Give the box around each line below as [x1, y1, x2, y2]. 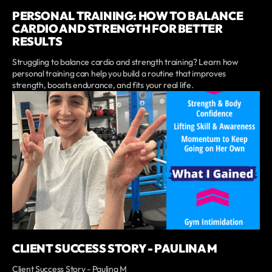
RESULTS [12, 34, 63, 49]
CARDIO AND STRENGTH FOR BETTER [12, 21, 223, 36]
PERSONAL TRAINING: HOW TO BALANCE [12, 8, 243, 24]
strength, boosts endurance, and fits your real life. [12, 80, 194, 91]
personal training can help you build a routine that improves [12, 68, 226, 80]
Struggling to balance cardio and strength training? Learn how [12, 56, 239, 68]
